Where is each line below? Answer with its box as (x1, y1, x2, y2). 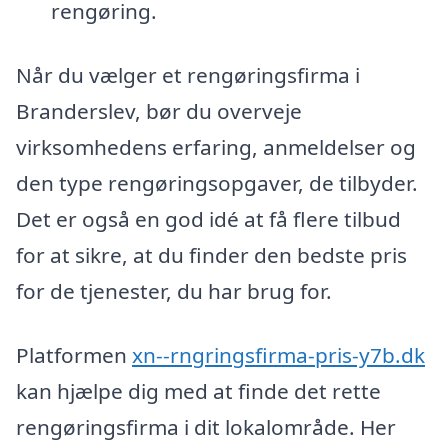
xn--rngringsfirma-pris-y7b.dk (132, 340, 425, 369)
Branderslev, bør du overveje (16, 96, 302, 125)
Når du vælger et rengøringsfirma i (16, 60, 360, 89)
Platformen (16, 340, 132, 369)
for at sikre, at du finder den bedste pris (16, 240, 407, 269)
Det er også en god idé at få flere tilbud (16, 204, 401, 233)
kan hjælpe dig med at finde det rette (16, 376, 381, 405)
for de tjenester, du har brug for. (16, 276, 332, 305)
